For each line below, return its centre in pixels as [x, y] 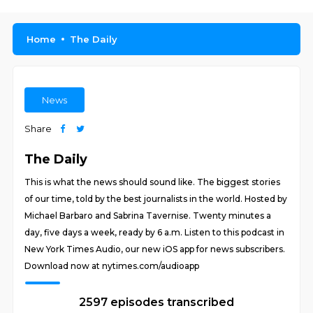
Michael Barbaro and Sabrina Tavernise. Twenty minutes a [148, 216]
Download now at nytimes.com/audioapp [112, 266]
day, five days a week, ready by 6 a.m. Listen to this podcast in [155, 232]
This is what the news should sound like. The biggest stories [153, 182]
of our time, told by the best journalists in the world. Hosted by [156, 199]
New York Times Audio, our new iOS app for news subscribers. [155, 249]
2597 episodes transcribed [156, 302]
